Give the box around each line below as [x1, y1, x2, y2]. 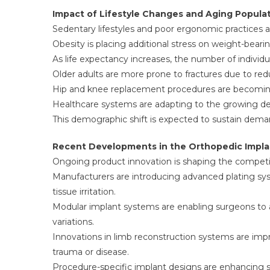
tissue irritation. [52, 186, 116, 197]
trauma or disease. [52, 246, 129, 257]
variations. [52, 216, 94, 227]
